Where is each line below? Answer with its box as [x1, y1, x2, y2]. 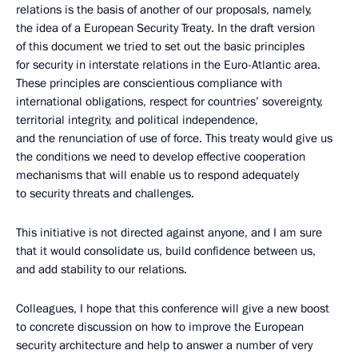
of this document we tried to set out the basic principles [16, 38, 304, 54]
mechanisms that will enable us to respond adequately [16, 166, 299, 183]
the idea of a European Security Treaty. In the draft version [16, 19, 315, 36]
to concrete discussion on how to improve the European [16, 318, 304, 335]
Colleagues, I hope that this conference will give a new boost [16, 300, 329, 316]
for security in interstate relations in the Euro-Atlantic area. [16, 56, 320, 73]
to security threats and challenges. [16, 185, 197, 201]
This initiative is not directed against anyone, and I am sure [16, 224, 322, 241]
